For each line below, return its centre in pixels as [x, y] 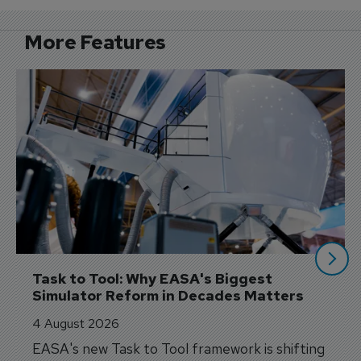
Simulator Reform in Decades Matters [168, 296]
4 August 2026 [76, 324]
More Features [95, 42]
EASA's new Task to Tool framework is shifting [179, 349]
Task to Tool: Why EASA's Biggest [154, 279]
